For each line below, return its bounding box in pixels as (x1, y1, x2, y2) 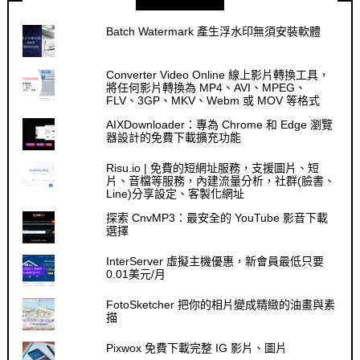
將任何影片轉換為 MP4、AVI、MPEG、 (106, 80, 307, 94)
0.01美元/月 (106, 267, 166, 280)
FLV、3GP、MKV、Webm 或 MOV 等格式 (106, 93, 321, 107)
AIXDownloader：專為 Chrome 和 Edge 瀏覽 (106, 117, 333, 131)
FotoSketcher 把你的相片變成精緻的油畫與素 (106, 297, 336, 311)
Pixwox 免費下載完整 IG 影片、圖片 (106, 341, 288, 354)
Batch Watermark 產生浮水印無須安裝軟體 (106, 24, 321, 38)
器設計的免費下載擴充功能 (106, 130, 242, 144)
